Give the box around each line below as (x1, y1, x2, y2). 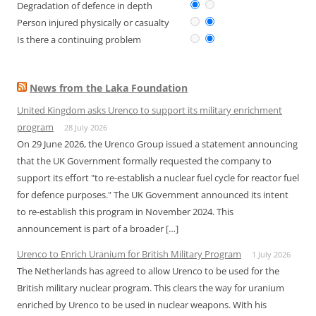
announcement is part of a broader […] (17, 222, 178, 235)
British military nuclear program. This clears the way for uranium (17, 281, 284, 294)
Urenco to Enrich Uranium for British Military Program (17, 248, 241, 260)
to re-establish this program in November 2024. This (17, 205, 233, 218)
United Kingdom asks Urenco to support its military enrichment (17, 104, 282, 116)
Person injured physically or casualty (17, 16, 169, 29)
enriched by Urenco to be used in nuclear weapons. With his (17, 298, 267, 311)
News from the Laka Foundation (30, 81, 188, 95)
